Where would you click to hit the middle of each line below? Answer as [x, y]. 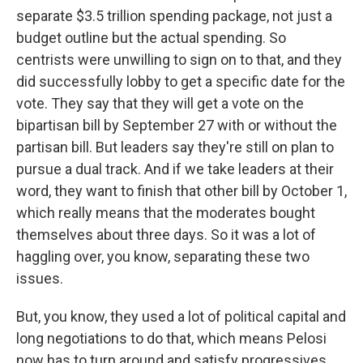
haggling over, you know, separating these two [163, 256]
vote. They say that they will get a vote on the [160, 103]
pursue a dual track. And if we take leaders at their [175, 169]
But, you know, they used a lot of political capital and [181, 316]
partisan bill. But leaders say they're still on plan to [175, 147]
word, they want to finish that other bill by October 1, [181, 191]
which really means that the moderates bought [166, 213]
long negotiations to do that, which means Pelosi [171, 338]
